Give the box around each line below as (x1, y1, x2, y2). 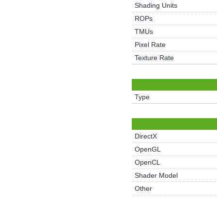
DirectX (134, 132, 157, 140)
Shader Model (134, 171, 178, 179)
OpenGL (134, 145, 161, 153)
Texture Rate (134, 54, 174, 62)
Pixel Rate (134, 41, 166, 48)
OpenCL (134, 158, 160, 166)
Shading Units (134, 1, 177, 9)
